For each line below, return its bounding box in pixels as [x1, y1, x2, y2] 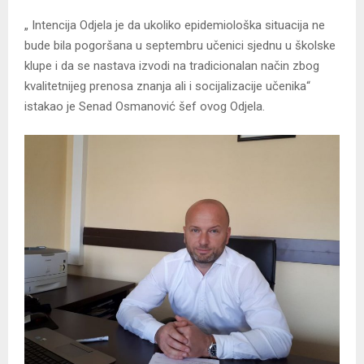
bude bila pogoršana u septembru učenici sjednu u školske [24, 38, 336, 54]
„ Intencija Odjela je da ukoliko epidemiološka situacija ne [24, 18, 325, 33]
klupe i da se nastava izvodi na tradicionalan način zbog [24, 58, 319, 74]
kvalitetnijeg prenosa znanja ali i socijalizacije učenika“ [24, 79, 310, 94]
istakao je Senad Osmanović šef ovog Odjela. [24, 99, 265, 115]
